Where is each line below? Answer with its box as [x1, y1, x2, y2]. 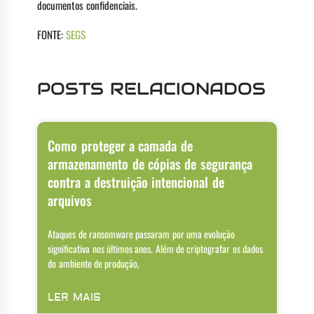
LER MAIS [48, 291, 101, 305]
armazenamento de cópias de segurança [48, 153, 252, 174]
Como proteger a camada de [48, 135, 193, 156]
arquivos [48, 190, 93, 210]
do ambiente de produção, [48, 256, 140, 271]
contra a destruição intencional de [48, 172, 224, 192]
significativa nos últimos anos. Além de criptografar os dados [48, 241, 263, 257]
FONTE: [37, 27, 66, 43]
